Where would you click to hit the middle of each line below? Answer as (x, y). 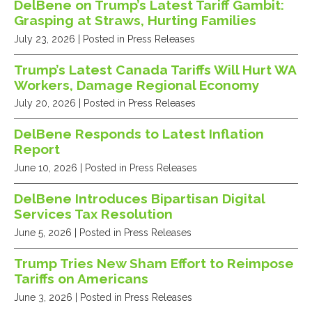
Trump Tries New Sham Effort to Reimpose (154, 263)
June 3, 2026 (43, 297)
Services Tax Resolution (93, 214)
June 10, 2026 (46, 168)
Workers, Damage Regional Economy (137, 85)
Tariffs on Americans (81, 279)
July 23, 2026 (45, 39)
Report (37, 149)
